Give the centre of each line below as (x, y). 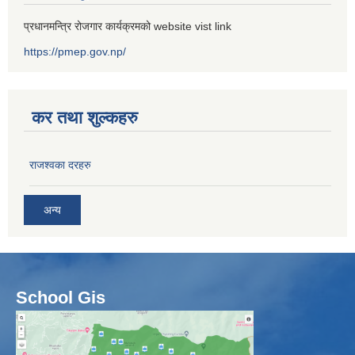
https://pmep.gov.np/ (75, 52)
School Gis (61, 297)
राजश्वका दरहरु (60, 165)
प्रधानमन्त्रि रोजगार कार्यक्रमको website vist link (128, 27)
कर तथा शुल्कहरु (85, 118)
